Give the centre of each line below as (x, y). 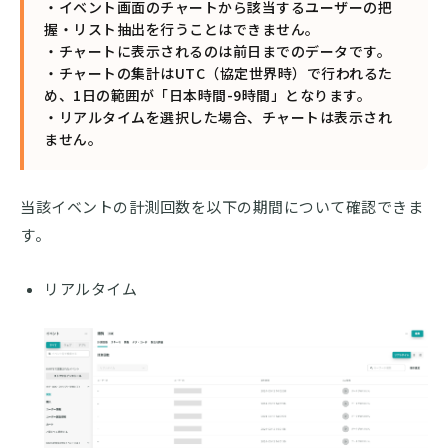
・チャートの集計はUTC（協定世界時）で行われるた (218, 73)
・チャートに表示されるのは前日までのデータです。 (217, 51)
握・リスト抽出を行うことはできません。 (182, 29)
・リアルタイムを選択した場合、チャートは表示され (218, 117)
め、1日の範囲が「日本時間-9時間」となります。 (207, 95)
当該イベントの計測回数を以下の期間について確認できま (221, 208)
